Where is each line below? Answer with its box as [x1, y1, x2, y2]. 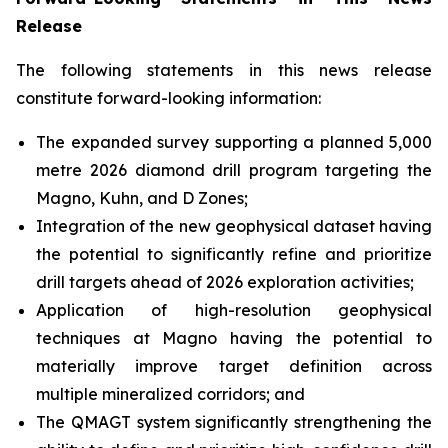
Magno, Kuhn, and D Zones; [36, 187, 248, 208]
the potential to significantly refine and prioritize [36, 243, 432, 264]
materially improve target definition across [36, 355, 432, 376]
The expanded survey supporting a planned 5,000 [36, 131, 432, 152]
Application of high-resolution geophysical [36, 299, 432, 320]
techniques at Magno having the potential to [36, 327, 432, 348]
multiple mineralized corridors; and [36, 383, 305, 404]
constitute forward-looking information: [16, 87, 321, 108]
